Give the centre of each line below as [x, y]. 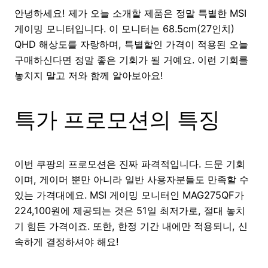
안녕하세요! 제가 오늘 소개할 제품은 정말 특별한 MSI [130, 13]
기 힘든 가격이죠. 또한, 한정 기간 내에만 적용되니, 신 [131, 226]
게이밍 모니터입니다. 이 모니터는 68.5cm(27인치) [124, 28]
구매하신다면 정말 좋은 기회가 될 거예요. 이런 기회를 [131, 60]
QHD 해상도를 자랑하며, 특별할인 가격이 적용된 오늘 [131, 44]
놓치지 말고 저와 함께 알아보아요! [89, 75]
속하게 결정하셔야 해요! [67, 241]
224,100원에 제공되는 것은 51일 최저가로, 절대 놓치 [130, 210]
